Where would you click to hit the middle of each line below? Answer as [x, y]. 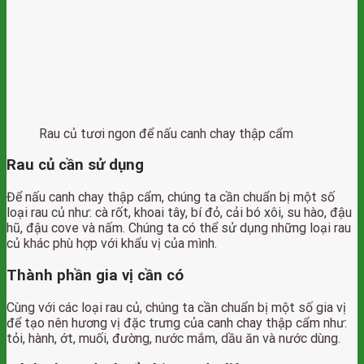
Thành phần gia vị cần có [95, 275]
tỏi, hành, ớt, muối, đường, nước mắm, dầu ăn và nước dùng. [173, 338]
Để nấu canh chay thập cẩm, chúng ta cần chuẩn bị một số [171, 197]
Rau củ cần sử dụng [75, 165]
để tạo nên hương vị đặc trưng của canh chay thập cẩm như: [177, 323]
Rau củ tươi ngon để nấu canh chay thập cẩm [166, 133]
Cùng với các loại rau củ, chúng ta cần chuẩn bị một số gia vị [176, 307]
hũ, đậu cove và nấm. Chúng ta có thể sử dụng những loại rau [179, 228]
